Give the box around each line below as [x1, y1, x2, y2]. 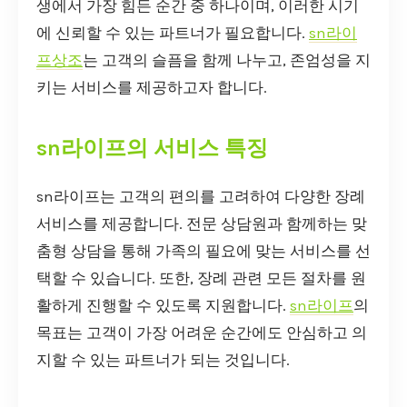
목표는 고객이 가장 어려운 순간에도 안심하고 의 [36, 323, 367, 342]
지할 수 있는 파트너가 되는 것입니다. [36, 351, 290, 369]
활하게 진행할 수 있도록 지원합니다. [36, 296, 290, 314]
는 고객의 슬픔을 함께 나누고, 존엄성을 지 [83, 51, 371, 69]
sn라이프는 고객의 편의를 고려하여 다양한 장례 [36, 187, 365, 205]
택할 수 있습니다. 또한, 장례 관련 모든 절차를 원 [36, 269, 366, 287]
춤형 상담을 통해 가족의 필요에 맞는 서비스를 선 [36, 242, 371, 260]
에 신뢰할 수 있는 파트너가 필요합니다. [36, 24, 309, 42]
